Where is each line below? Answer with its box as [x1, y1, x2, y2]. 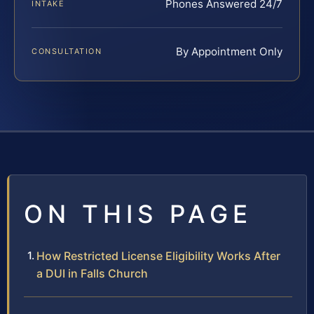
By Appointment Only [176, 44, 282, 58]
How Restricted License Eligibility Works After [36, 248, 280, 263]
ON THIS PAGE [24, 198, 252, 228]
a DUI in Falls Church [36, 266, 148, 280]
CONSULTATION [32, 46, 102, 56]
